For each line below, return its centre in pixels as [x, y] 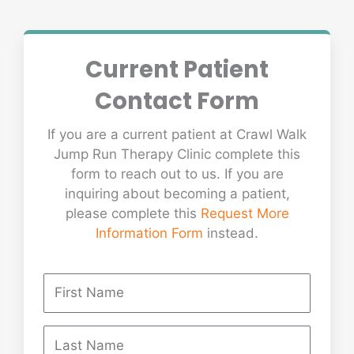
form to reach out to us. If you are [177, 174]
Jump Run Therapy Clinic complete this [177, 154]
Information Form [149, 233]
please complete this [133, 214]
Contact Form [177, 102]
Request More [245, 214]
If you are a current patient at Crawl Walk [177, 135]
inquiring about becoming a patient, [177, 194]
